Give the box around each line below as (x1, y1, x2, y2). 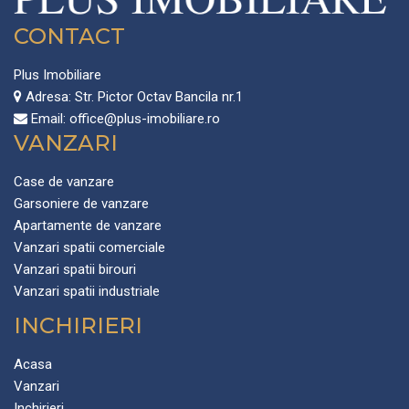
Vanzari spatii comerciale (14, 239, 165, 257)
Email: (27, 110, 66, 128)
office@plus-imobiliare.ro (69, 110, 220, 128)
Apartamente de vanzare (14, 217, 162, 235)
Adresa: (26, 89, 71, 106)
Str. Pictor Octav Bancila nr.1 (71, 89, 243, 106)
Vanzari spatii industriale (14, 283, 160, 300)
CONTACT (14, 23, 125, 50)
